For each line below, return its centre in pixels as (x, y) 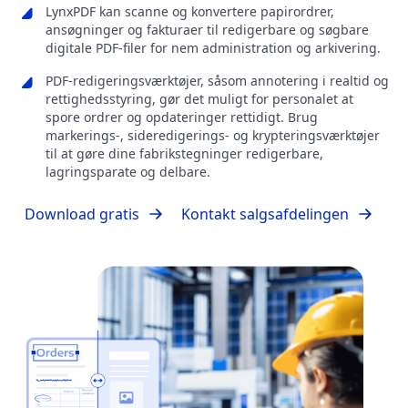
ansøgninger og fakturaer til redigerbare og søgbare (207, 30)
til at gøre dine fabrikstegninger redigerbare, (184, 154)
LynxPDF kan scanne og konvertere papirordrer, (190, 12)
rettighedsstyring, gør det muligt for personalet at (199, 99)
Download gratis (82, 214)
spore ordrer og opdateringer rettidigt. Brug (182, 117)
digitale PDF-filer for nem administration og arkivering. (213, 48)
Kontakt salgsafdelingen (265, 214)
